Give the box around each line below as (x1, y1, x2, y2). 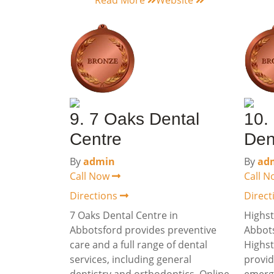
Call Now (70, 169, 112, 183)
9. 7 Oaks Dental (70, 109, 199, 128)
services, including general (70, 253, 191, 266)
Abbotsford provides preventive (70, 223, 217, 237)
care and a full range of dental (70, 238, 207, 251)
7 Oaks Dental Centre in (70, 209, 178, 222)
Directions (70, 189, 120, 202)
